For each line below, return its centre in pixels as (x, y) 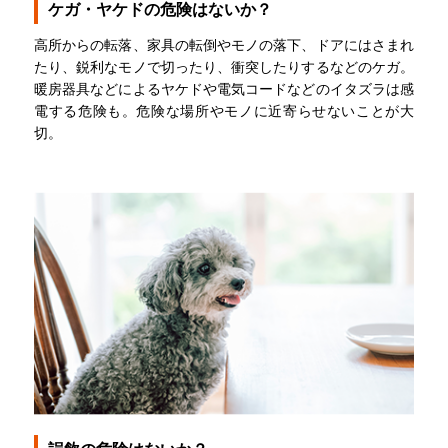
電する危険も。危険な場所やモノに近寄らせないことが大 (224, 111)
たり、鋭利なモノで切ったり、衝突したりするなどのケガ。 (224, 67)
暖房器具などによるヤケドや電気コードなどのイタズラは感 (224, 89)
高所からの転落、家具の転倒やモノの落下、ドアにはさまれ (224, 45)
